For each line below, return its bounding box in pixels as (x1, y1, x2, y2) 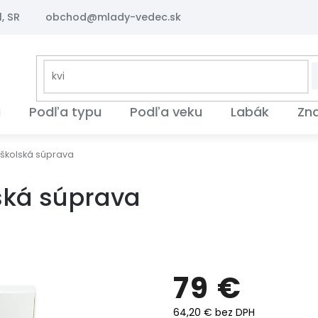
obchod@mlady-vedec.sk (45, 10, 181, 24)
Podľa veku (130, 103, 202, 121)
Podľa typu (29, 103, 102, 121)
